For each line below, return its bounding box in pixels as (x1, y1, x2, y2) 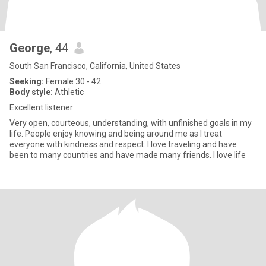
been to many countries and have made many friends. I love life (9, 150, 246, 160)
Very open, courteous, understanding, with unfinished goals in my (9, 118, 252, 128)
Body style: (9, 87, 53, 97)
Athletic (53, 87, 84, 97)
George (9, 41, 50, 55)
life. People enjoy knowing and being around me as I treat (9, 129, 222, 138)
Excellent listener (9, 103, 73, 112)
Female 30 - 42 (44, 77, 101, 86)
